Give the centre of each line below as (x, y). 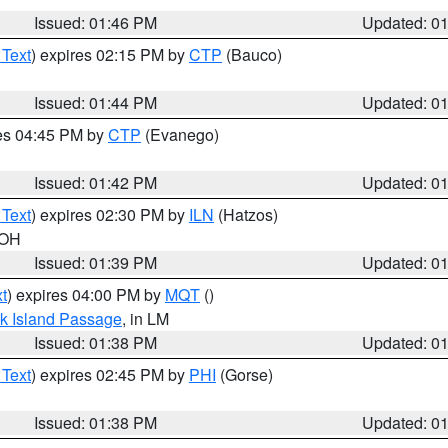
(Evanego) (180, 134)
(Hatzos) (246, 214)
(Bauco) (252, 54)
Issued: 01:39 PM (96, 262)
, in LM (145, 318)
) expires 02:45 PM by (110, 374)
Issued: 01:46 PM (96, 22)
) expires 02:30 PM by (110, 214)
